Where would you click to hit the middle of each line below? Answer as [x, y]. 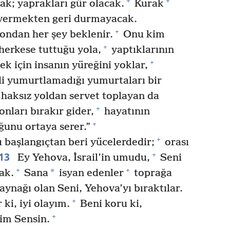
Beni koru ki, [110, 204]
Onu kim [142, 34]
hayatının [126, 111]
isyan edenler [90, 173]
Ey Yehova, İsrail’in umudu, [82, 158]
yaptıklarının [141, 50]
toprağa [152, 173]
